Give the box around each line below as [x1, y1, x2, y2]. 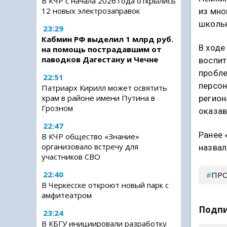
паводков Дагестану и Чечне [42, 54, 158, 64]
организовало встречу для [42, 141, 138, 152]
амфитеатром [42, 190, 92, 200]
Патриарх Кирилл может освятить [42, 83, 167, 93]
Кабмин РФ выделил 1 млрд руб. [42, 34, 173, 44]
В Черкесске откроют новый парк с [42, 180, 169, 190]
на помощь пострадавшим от [42, 44, 162, 54]
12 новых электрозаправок [42, 6, 140, 16]
